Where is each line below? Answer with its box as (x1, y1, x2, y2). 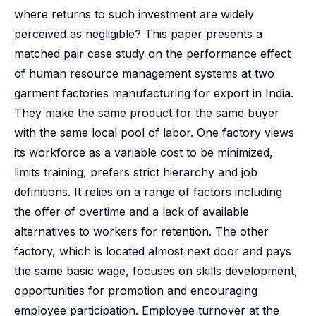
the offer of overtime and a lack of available (14, 205, 249, 219)
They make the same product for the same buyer (14, 106, 279, 120)
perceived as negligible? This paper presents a (14, 27, 262, 41)
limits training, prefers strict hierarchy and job (14, 165, 257, 179)
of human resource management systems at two (14, 66, 274, 80)
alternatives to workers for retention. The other (14, 224, 269, 238)
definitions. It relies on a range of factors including (14, 185, 282, 199)
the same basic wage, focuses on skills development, (14, 264, 298, 278)
